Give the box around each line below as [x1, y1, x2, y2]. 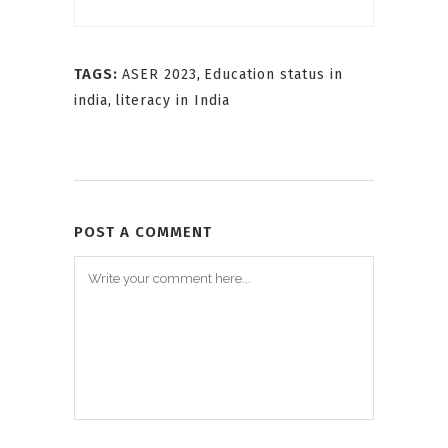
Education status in [204, 66, 343, 84]
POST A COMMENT [74, 223, 212, 242]
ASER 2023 [122, 66, 197, 84]
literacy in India [115, 92, 230, 110]
